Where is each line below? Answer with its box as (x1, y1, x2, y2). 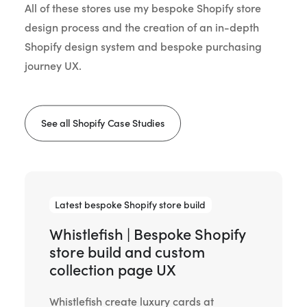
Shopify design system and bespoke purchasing (25, 40, 262, 53)
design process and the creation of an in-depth (25, 21, 259, 34)
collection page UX (49, 260, 176, 280)
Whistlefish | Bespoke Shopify (49, 225, 246, 245)
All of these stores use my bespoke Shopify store (25, 1, 261, 15)
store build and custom (49, 243, 205, 262)
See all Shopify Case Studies (41, 116, 164, 130)
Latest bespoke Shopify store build (55, 199, 206, 211)
